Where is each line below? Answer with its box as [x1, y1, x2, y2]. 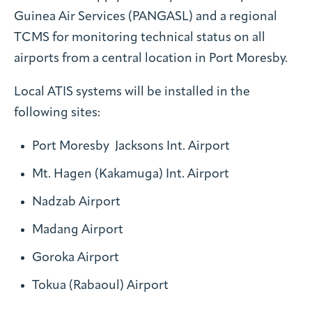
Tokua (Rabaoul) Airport [32, 279, 169, 292]
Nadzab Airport [32, 195, 120, 209]
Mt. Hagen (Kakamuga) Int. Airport [32, 167, 229, 181]
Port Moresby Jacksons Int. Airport [32, 139, 230, 153]
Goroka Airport [32, 251, 119, 265]
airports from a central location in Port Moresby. [14, 52, 288, 65]
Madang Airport [32, 223, 123, 237]
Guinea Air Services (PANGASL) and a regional [14, 10, 277, 24]
